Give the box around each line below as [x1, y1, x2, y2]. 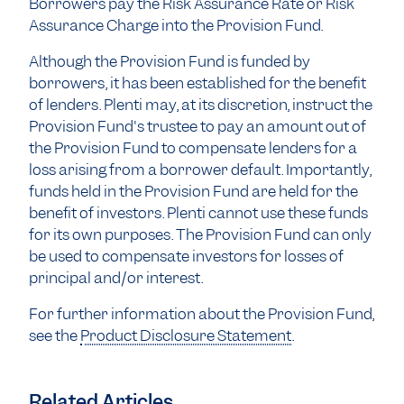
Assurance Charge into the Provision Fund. [29, 15, 323, 35]
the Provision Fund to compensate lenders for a [29, 138, 357, 158]
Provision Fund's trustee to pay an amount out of [29, 116, 366, 136]
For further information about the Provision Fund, [29, 304, 374, 324]
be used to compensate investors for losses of [29, 246, 344, 266]
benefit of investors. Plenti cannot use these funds [29, 203, 368, 223]
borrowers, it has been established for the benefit [29, 73, 366, 93]
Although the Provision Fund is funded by [29, 51, 310, 71]
